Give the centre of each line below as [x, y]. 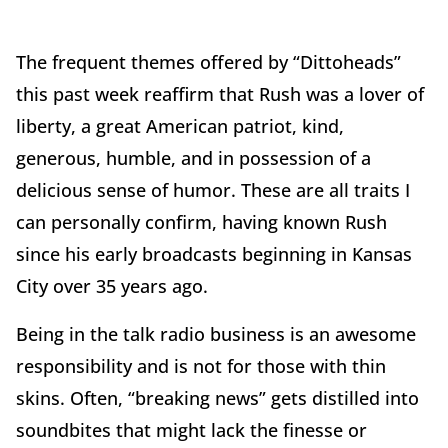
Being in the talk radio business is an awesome [216, 333]
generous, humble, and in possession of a [193, 157]
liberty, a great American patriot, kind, [180, 125]
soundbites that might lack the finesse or [191, 429]
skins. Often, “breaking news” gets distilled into [217, 397]
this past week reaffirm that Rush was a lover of [220, 93]
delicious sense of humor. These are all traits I [213, 189]
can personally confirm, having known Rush [201, 221]
